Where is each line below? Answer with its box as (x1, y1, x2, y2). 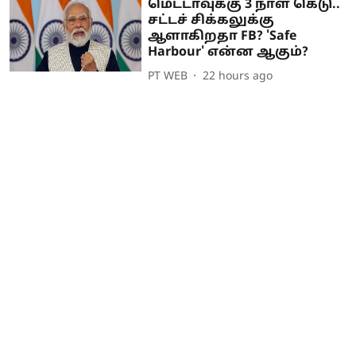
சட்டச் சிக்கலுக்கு (148, 13, 275, 29)
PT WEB (148, 69, 188, 83)
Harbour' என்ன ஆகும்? (148, 44, 309, 61)
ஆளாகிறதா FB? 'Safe (148, 29, 297, 45)
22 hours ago (203, 69, 273, 83)
